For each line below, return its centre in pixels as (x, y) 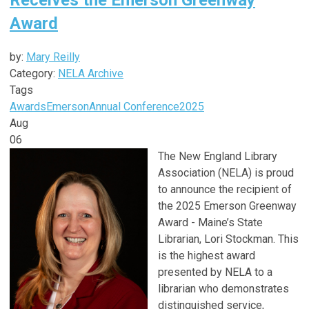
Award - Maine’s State (210, 222)
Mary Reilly (53, 57)
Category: (34, 73)
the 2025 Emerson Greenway (227, 206)
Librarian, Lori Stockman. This (228, 239)
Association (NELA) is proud (226, 172)
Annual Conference (134, 106)
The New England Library (218, 156)
